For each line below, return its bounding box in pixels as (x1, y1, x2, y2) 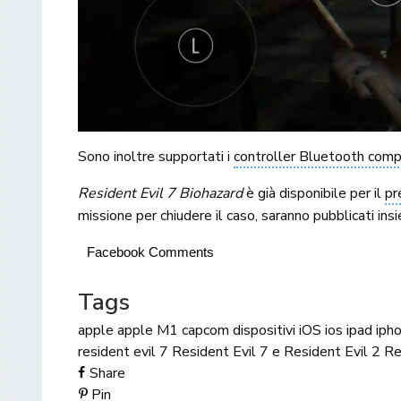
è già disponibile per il (243, 183, 386, 203)
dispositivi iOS (233, 320, 321, 340)
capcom (182, 320, 229, 340)
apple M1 (117, 320, 178, 340)
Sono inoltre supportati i (78, 146, 235, 166)
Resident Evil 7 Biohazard (78, 183, 243, 203)
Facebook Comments (87, 243, 214, 260)
